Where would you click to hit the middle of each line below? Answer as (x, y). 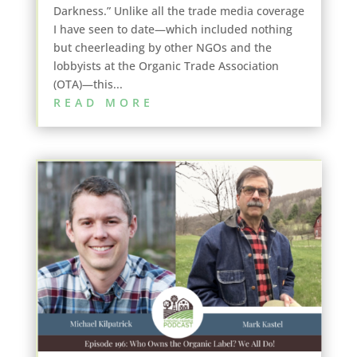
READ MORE (103, 103)
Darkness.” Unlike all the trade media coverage (178, 11)
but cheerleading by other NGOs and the (162, 48)
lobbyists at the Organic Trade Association (166, 66)
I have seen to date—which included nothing (173, 29)
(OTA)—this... (88, 84)
